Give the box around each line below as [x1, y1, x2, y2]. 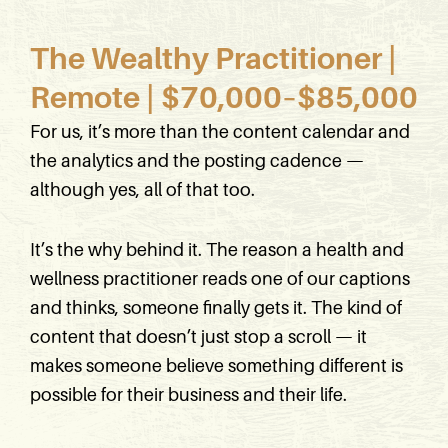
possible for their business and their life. [30, 385, 347, 405]
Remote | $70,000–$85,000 [30, 80, 418, 115]
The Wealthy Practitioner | [30, 41, 397, 76]
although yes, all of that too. [30, 179, 255, 200]
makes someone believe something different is [30, 356, 403, 376]
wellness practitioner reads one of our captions [30, 269, 410, 289]
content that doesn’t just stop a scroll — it [30, 327, 367, 347]
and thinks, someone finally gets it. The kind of [30, 298, 402, 318]
